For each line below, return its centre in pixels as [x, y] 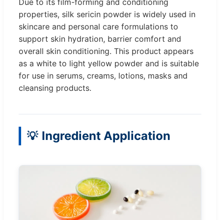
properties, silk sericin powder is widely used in [107, 14]
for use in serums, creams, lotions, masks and [103, 76]
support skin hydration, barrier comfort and [100, 39]
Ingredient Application [106, 136]
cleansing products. [55, 88]
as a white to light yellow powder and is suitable [109, 64]
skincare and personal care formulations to [98, 27]
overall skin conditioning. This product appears [106, 51]
